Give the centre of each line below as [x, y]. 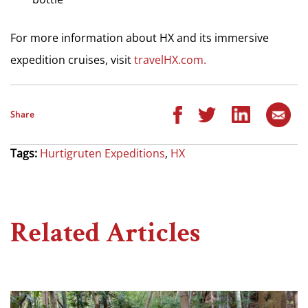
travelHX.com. [170, 59]
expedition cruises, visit [72, 59]
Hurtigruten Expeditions [102, 153]
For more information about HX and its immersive [140, 37]
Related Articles [105, 233]
